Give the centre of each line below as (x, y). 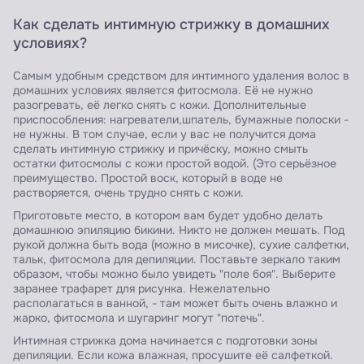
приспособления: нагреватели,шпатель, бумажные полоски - (181, 120)
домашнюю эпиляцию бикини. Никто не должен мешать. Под (179, 231)
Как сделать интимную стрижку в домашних (171, 25)
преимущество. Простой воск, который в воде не (148, 179)
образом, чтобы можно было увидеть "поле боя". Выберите (174, 275)
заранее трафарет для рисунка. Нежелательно (141, 289)
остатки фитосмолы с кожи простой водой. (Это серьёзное (175, 164)
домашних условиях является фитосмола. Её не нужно (163, 91)
